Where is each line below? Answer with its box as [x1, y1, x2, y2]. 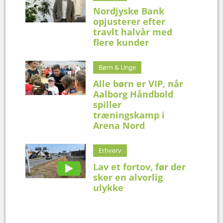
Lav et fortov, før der [93, 160, 186, 173]
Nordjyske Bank [93, 4, 165, 17]
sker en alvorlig [93, 171, 163, 183]
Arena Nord [93, 119, 145, 131]
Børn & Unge [99, 62, 136, 72]
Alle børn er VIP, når [93, 77, 184, 90]
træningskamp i [93, 109, 165, 121]
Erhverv [99, 145, 122, 155]
